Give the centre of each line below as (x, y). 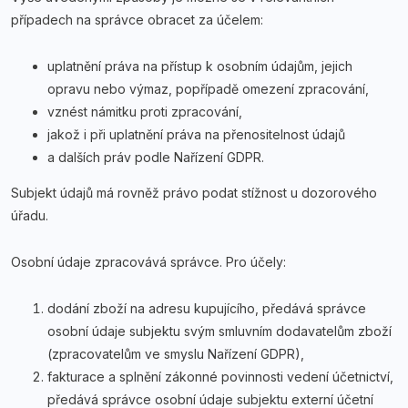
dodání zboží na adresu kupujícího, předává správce (207, 308)
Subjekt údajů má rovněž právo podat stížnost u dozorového (194, 193)
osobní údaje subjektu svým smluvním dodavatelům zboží (219, 331)
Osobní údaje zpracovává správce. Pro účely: (148, 262)
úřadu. (30, 215)
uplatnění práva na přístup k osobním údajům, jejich (200, 66)
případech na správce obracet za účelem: (137, 20)
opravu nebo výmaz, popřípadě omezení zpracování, (208, 89)
